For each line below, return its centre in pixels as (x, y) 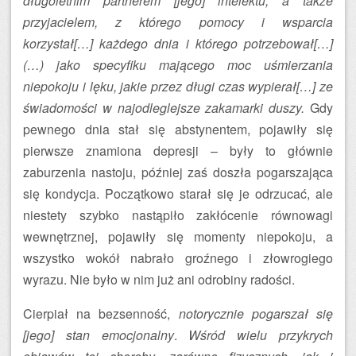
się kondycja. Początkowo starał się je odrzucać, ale (178, 193)
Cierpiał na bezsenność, (101, 313)
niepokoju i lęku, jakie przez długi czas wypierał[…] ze (178, 86)
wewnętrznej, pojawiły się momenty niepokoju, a (178, 236)
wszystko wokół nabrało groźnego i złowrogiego (178, 258)
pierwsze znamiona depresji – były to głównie (178, 151)
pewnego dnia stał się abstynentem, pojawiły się (178, 129)
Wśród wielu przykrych (261, 335)
